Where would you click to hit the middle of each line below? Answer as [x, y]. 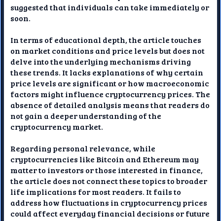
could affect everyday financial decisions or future [110, 213]
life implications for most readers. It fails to [96, 191]
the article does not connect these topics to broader [109, 181]
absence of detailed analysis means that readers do [110, 105]
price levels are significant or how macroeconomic [110, 83]
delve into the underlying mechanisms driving [101, 61]
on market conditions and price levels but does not [108, 50]
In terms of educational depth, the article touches [106, 39]
